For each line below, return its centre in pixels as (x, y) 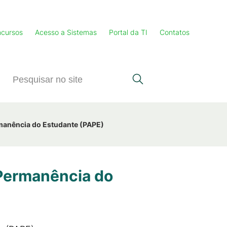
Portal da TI (128, 32)
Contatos (175, 32)
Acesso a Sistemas (66, 32)
